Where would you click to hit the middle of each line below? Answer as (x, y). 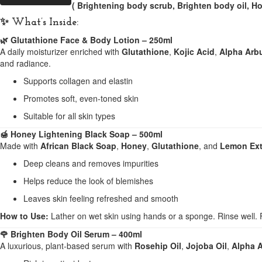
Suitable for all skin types (69, 116)
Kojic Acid (194, 51)
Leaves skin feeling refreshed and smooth (101, 198)
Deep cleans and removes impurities (91, 163)
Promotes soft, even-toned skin (81, 98)
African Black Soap (78, 146)
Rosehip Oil (158, 246)
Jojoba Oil (206, 246)
